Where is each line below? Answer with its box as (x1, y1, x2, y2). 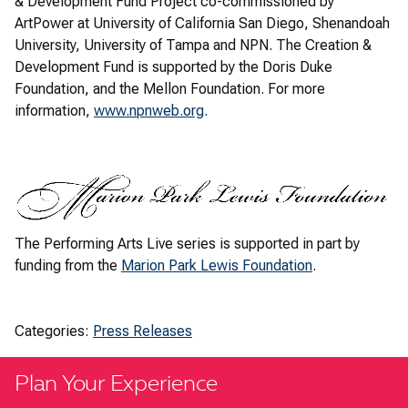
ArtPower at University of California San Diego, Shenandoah (15, 14, 390, 32)
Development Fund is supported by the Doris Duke (15, 57, 332, 76)
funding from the (15, 256, 121, 274)
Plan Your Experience (15, 373, 219, 396)
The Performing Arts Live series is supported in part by (15, 234, 360, 252)
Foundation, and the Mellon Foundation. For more (15, 79, 325, 97)
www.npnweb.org (94, 101, 204, 119)
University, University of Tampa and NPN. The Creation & (15, 36, 372, 54)
